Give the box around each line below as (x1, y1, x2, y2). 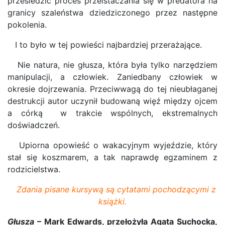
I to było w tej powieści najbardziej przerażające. (8, 40, 202, 50)
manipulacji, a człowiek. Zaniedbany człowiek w (8, 72, 217, 82)
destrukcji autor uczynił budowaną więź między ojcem (8, 96, 217, 106)
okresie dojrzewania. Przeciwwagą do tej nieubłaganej (8, 84, 217, 94)
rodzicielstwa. (8, 164, 60, 174)
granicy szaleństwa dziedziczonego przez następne (8, 8, 217, 18)
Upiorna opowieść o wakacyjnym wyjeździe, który (8, 140, 217, 150)
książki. (98, 196, 127, 206)
